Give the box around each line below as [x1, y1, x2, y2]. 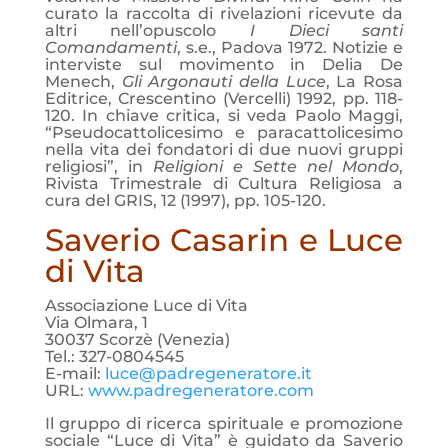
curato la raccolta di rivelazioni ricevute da [44, 4, 404, 23]
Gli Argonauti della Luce [121, 72, 326, 91]
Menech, [44, 72, 122, 91]
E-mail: [44, 364, 105, 383]
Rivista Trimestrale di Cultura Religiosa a [44, 174, 404, 193]
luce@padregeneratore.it [104, 364, 312, 383]
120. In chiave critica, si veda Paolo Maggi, [44, 106, 404, 125]
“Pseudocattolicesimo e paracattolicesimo [44, 123, 404, 142]
